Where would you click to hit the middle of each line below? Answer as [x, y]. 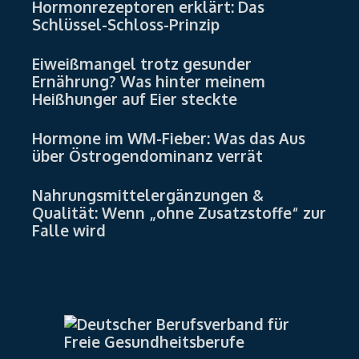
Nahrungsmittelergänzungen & [148, 195]
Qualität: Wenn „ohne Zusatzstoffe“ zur [179, 213]
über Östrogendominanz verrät [147, 156]
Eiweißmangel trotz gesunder [142, 64]
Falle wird [69, 230]
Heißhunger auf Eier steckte [135, 99]
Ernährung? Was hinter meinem [149, 81]
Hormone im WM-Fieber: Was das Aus [169, 138]
